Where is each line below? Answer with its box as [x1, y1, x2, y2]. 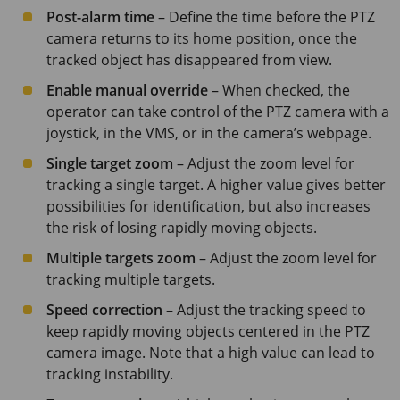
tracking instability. [46, 363, 173, 384]
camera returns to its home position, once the [46, 28, 357, 48]
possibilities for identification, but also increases [46, 196, 371, 216]
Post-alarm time [46, 6, 154, 27]
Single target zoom [46, 153, 173, 173]
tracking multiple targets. [46, 269, 215, 289]
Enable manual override [46, 79, 208, 100]
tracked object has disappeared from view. [46, 49, 332, 70]
